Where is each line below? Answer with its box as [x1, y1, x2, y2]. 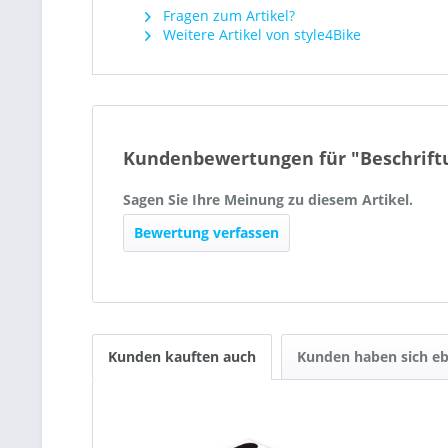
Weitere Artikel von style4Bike [159, 25, 361, 45]
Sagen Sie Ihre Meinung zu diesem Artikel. [123, 190, 413, 210]
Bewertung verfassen [134, 223, 279, 243]
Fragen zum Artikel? [159, 6, 295, 26]
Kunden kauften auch [108, 347, 256, 367]
